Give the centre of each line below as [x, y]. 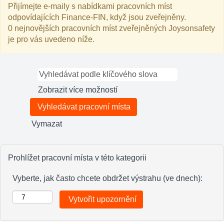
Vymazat [47, 124]
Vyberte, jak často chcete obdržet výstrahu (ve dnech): [107, 178]
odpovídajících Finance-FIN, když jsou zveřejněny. [97, 17]
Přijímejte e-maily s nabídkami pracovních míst [90, 6]
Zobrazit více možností [78, 90]
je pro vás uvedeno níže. [51, 39]
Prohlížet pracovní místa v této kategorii [77, 158]
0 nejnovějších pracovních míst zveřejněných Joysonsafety [111, 28]
